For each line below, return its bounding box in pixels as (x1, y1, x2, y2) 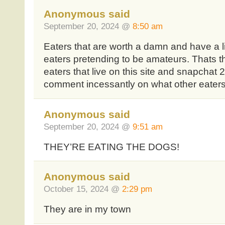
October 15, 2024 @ (43, 183, 122, 194)
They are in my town (43, 203, 131, 214)
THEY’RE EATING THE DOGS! (43, 141, 179, 152)
